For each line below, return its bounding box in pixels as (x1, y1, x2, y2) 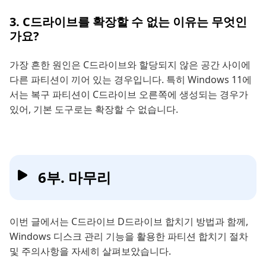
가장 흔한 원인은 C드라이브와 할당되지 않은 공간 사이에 (9, 58, 251, 71)
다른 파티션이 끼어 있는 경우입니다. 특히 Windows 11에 (9, 72, 252, 86)
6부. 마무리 (38, 167, 111, 187)
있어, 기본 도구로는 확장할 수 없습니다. (9, 102, 178, 116)
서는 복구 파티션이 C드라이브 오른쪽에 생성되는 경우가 (9, 87, 248, 101)
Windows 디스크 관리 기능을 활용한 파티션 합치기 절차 (9, 229, 248, 243)
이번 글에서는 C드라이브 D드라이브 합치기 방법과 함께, (9, 214, 248, 228)
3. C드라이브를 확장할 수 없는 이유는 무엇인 (9, 13, 247, 30)
